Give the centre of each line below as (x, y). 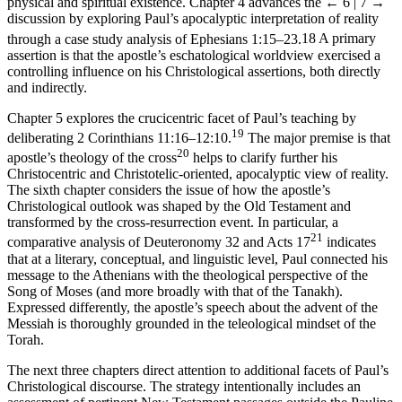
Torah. (26, 339)
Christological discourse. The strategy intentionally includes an (184, 386)
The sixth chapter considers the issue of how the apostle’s (169, 190)
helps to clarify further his (263, 158)
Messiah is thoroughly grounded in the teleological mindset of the (192, 323)
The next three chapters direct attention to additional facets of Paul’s (198, 370)
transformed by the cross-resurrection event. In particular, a (173, 223)
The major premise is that (317, 137)
